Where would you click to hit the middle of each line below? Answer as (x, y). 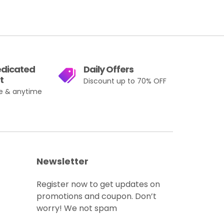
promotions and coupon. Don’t (96, 196)
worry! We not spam (77, 208)
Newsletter (62, 161)
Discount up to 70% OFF (125, 81)
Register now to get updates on (98, 184)
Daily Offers (109, 69)
